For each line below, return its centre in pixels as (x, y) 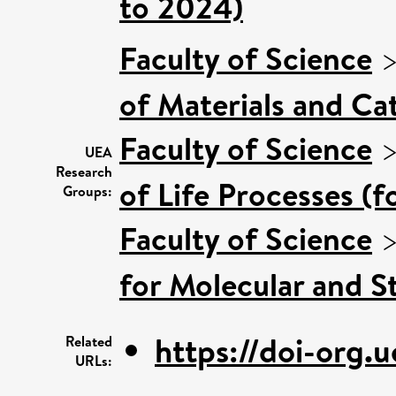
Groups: (88, 190)
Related (89, 341)
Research (84, 171)
